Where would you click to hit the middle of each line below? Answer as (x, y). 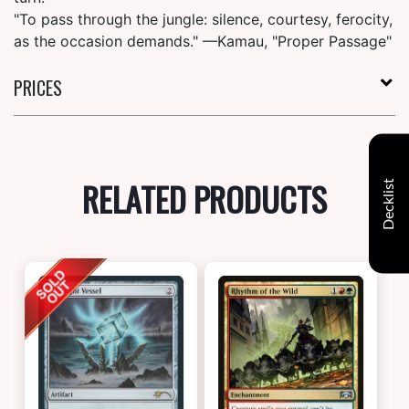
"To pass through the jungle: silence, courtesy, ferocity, (203, 20)
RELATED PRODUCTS (204, 199)
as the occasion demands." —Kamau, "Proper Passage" (203, 42)
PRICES (38, 88)
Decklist (389, 204)
